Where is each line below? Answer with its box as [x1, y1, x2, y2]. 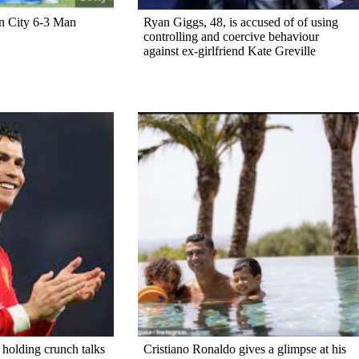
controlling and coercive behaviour [143, 29, 319, 43]
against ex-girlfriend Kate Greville [143, 43, 316, 58]
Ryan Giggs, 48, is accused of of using [143, 14, 338, 29]
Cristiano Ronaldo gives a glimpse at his [143, 341, 346, 356]
